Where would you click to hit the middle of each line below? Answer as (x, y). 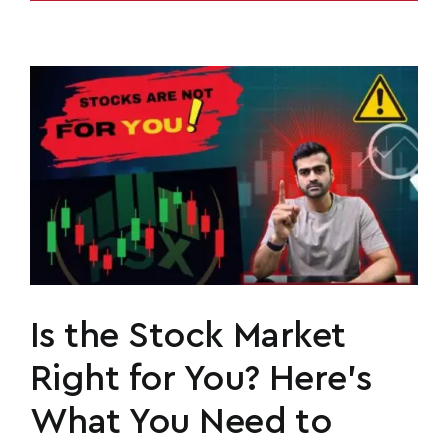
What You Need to (181, 422)
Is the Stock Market (188, 336)
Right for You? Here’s (201, 379)
